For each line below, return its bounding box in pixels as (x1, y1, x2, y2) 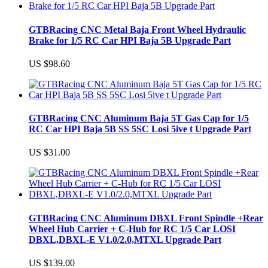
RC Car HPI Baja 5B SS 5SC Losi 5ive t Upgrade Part (29, 124, 251, 135)
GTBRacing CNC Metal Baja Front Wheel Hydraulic (29, 24, 246, 35)
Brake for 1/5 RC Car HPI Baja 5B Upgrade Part (29, 35, 231, 45)
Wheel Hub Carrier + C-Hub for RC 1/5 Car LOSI (29, 223, 236, 234)
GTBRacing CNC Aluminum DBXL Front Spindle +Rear (29, 212, 263, 223)
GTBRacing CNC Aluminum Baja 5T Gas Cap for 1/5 (29, 113, 249, 124)
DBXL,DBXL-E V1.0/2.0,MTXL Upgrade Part (29, 234, 221, 245)
